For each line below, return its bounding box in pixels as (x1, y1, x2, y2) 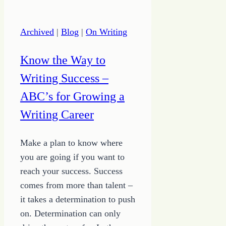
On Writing (86, 27, 127, 37)
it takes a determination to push (20, 194, 135, 205)
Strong (61, 9, 85, 20)
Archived (20, 27, 54, 37)
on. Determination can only (20, 208, 121, 219)
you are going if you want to (20, 152, 125, 162)
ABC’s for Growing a (20, 90, 125, 103)
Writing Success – (20, 72, 108, 85)
